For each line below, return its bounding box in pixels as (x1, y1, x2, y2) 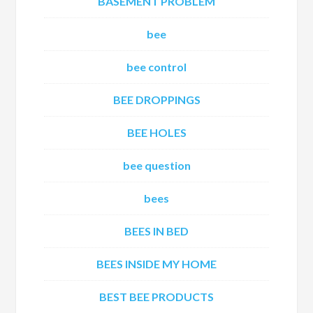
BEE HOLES (126, 126, 187, 139)
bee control (126, 60, 187, 73)
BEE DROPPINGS (112, 93, 201, 106)
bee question (122, 159, 191, 172)
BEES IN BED (124, 224, 189, 238)
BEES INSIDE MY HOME (96, 257, 217, 270)
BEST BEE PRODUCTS (99, 290, 214, 303)
